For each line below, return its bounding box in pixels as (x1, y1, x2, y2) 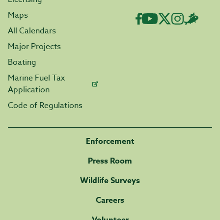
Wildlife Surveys (80, 175, 140, 187)
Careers (96, 194, 124, 206)
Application (8, 84, 50, 96)
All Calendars (8, 25, 56, 37)
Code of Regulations (8, 100, 82, 111)
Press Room (88, 155, 132, 167)
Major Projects (8, 41, 61, 53)
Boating (8, 56, 36, 68)
